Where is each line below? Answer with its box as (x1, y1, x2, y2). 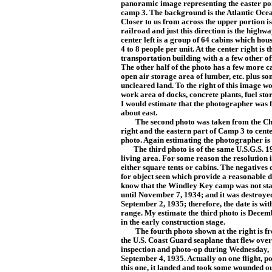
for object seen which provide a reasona (121, 172, 256, 181)
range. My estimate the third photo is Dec (121, 209, 260, 217)
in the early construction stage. (121, 218, 225, 226)
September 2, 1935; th (121, 200, 195, 208)
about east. (121, 109, 157, 117)
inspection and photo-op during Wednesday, (121, 245, 269, 254)
